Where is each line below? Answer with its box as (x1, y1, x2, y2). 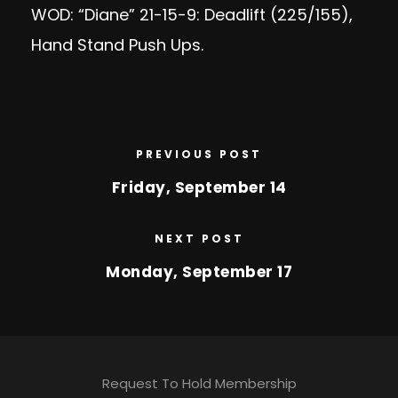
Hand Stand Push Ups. (31, 34, 203, 56)
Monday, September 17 (106, 261, 292, 283)
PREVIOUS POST (136, 147, 262, 162)
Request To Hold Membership (101, 374, 297, 393)
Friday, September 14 (111, 177, 287, 198)
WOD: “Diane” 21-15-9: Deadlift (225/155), (31, 4, 353, 26)
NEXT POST (154, 231, 244, 246)
